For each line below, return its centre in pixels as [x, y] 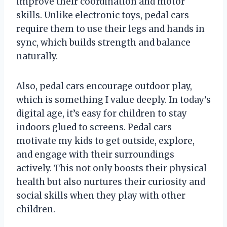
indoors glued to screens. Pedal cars [94, 127]
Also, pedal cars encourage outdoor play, [104, 86]
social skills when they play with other [101, 196]
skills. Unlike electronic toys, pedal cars [103, 15]
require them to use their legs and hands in [110, 29]
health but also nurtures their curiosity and [111, 182]
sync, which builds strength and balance [103, 43]
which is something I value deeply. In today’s [113, 100]
